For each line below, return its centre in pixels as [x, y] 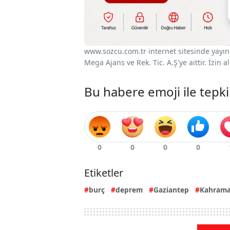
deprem [129, 189]
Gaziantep [171, 189]
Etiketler [104, 172]
